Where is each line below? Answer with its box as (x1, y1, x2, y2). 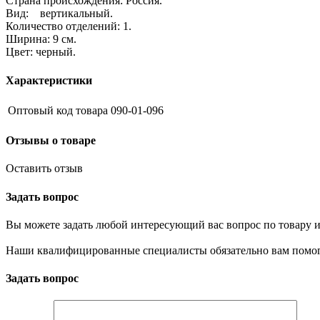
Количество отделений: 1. (6, 20, 131, 33)
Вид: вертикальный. (6, 7, 113, 20)
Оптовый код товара (8, 104, 108, 116)
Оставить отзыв (6, 162, 83, 175)
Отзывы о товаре (6, 134, 96, 147)
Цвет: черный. (6, 46, 76, 59)
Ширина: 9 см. (6, 33, 76, 46)
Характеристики (6, 74, 92, 86)
